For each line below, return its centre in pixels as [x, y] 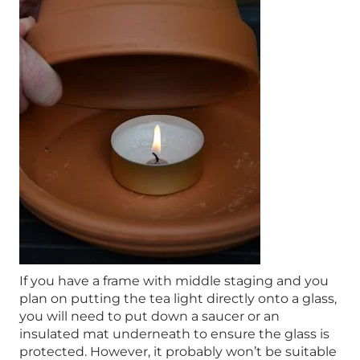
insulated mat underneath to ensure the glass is [174, 334]
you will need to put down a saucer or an [149, 317]
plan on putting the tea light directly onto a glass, [178, 299]
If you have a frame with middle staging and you [174, 281]
